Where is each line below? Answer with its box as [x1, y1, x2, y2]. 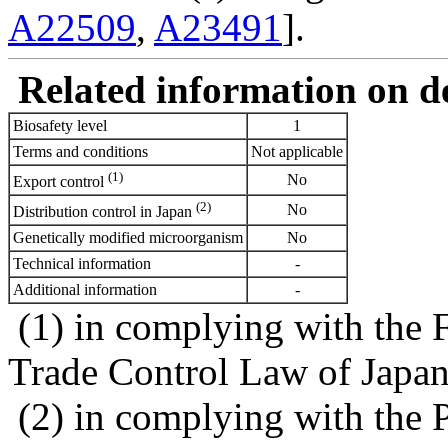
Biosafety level [13, 116, 107, 134]
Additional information [13, 280, 157, 298]
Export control [13, 173, 108, 191]
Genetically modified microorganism [13, 228, 243, 246]
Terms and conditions [13, 142, 148, 160]
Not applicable [251, 142, 343, 160]
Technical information [13, 254, 151, 272]
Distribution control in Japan [13, 203, 196, 221]
